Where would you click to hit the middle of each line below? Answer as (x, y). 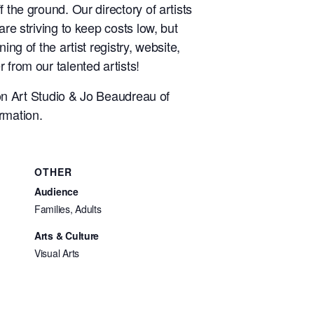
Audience (56, 191)
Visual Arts (57, 253)
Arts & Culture (67, 235)
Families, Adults (68, 209)
